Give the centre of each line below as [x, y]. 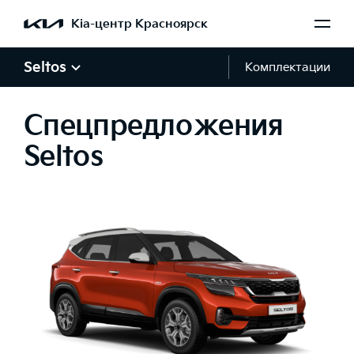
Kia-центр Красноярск [139, 24]
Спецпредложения [154, 126]
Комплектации [288, 67]
